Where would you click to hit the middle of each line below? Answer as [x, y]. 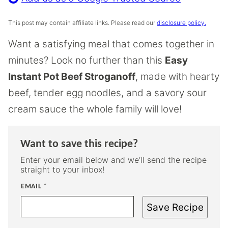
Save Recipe [175, 207]
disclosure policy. [181, 23]
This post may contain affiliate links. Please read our [82, 23]
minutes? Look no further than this [87, 60]
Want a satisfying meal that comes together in [111, 44]
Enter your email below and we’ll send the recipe [113, 160]
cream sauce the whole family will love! [95, 109]
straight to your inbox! [62, 169]
